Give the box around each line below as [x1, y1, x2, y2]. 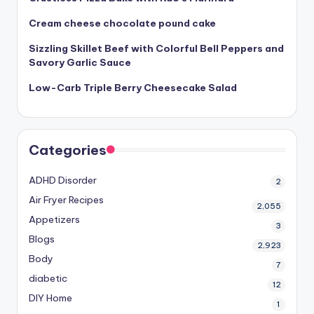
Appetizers [29, 213, 80, 226]
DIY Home [29, 292, 72, 305]
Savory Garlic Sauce [29, 56, 131, 69]
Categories [29, 142, 107, 159]
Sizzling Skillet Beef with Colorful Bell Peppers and [29, 42, 284, 55]
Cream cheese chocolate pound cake [29, 17, 216, 30]
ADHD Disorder [29, 174, 97, 187]
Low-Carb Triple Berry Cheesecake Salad [29, 81, 237, 95]
